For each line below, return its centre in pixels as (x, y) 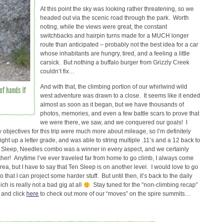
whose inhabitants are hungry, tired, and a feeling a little (115, 53)
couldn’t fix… (57, 71)
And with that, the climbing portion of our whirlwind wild (114, 87)
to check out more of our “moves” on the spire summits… (115, 194)
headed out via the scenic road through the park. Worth (114, 18)
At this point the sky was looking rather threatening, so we (117, 9)
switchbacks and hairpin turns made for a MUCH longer (114, 35)
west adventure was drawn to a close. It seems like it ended (120, 96)
